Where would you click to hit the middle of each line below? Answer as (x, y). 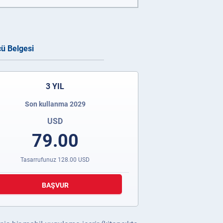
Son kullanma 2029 (55, 104)
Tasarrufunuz (39, 160)
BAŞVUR (55, 185)
